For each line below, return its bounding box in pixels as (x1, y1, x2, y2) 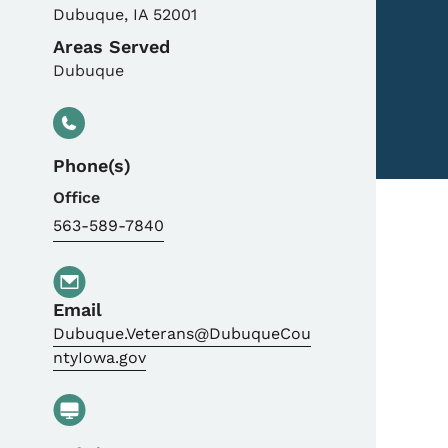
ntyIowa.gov (53, 348, 147, 367)
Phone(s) (53, 155, 132, 176)
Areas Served (53, 36, 171, 57)
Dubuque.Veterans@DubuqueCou (53, 324, 312, 343)
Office (53, 188, 101, 207)
